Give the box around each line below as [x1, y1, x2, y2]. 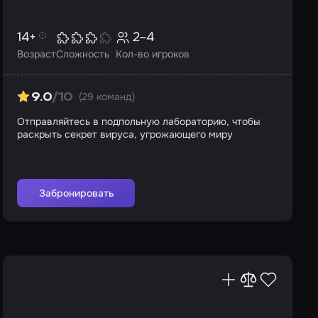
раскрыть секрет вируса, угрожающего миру [17, 128, 233, 141]
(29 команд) [78, 90, 135, 103]
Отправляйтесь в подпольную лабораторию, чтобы [17, 115, 261, 128]
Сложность [56, 48, 109, 60]
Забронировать [38, 187, 114, 199]
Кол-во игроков [116, 48, 190, 60]
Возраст [17, 48, 56, 60]
